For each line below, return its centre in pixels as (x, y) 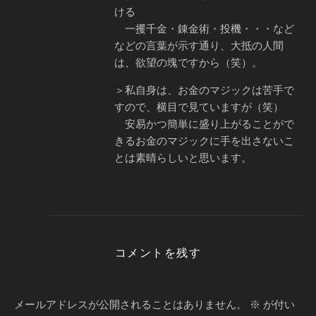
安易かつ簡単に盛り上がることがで (204, 123)
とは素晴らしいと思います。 (183, 157)
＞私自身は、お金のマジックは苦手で (204, 90)
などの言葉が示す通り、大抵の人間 (199, 45)
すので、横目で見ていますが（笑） (199, 107)
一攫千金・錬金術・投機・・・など (204, 28)
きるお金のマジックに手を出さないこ (204, 140)
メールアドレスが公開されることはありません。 (130, 304)
